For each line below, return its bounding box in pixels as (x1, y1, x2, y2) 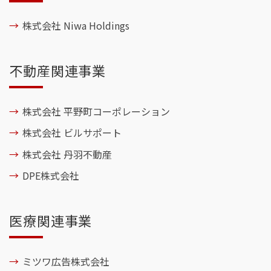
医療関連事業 (9, 210, 93, 230)
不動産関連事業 (9, 60, 106, 80)
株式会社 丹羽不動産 (22, 146, 113, 162)
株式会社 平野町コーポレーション (22, 104, 171, 119)
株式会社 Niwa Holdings (22, 18, 130, 33)
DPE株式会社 (22, 168, 80, 183)
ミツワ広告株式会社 (22, 254, 110, 269)
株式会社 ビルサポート (22, 125, 122, 140)
